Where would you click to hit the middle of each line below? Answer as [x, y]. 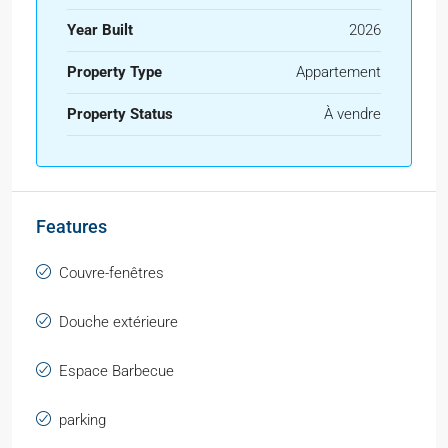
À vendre [352, 114]
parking [82, 420]
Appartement [338, 72]
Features [71, 227]
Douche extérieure [118, 322]
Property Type [114, 72]
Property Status [120, 114]
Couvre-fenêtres [111, 273]
